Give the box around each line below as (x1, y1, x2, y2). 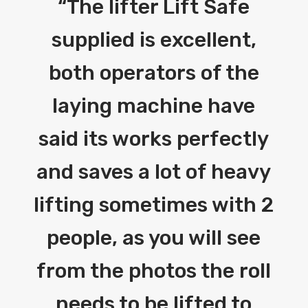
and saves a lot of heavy (36, 159, 272, 185)
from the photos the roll (36, 258, 272, 284)
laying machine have (52, 93, 256, 119)
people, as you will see (47, 225, 261, 251)
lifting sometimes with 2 (34, 192, 274, 218)
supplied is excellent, (51, 27, 256, 53)
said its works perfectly (38, 126, 269, 152)
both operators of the (48, 60, 259, 86)
